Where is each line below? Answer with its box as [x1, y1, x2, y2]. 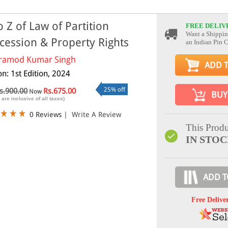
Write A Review [72, 110, 121, 119]
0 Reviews [30, 110, 62, 119]
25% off [103, 86, 125, 94]
